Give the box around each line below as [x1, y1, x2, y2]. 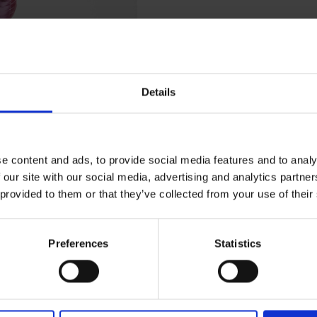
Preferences [48, 237, 109, 250]
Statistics [214, 237, 261, 250]
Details [141, 86, 176, 98]
